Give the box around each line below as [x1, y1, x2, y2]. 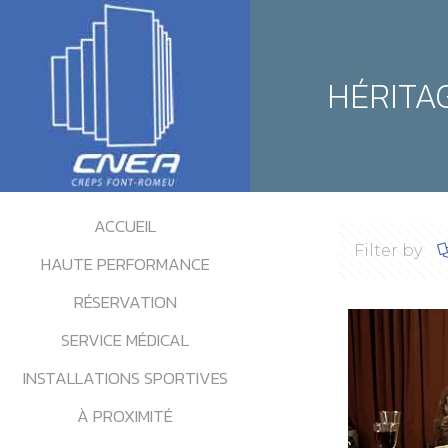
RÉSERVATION [73, 289, 177, 315]
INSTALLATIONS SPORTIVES [22, 365, 228, 391]
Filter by [354, 240, 422, 260]
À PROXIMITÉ [77, 403, 173, 429]
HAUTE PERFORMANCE [40, 251, 210, 277]
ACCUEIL [94, 213, 156, 239]
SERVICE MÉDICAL [61, 327, 189, 353]
